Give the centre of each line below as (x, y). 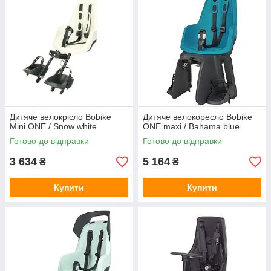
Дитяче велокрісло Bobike (60, 117)
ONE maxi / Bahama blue (191, 126)
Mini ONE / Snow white (53, 126)
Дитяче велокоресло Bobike (198, 117)
